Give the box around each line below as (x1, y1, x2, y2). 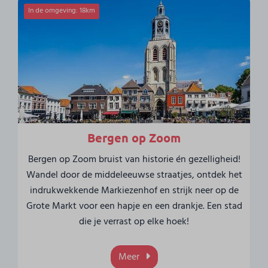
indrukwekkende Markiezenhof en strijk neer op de (29, 183, 239, 199)
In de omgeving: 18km (28, 5, 96, 17)
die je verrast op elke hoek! (79, 214, 189, 230)
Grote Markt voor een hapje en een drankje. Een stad (26, 199, 242, 215)
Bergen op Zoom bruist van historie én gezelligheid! (28, 152, 240, 168)
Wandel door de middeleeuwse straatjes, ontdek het (26, 167, 242, 184)
